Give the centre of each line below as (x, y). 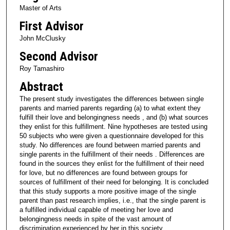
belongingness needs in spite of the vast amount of (95, 219)
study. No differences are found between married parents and (110, 145)
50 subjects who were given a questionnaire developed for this (111, 136)
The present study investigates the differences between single (111, 99)
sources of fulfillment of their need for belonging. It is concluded (114, 182)
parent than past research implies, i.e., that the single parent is (112, 200)
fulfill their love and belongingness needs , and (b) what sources (114, 117)
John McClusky (42, 38)
